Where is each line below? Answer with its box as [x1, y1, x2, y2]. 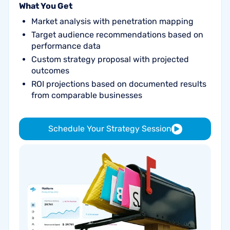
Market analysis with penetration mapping [31, 16, 194, 26]
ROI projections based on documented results [31, 79, 206, 89]
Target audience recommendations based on [31, 30, 203, 40]
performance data [31, 41, 101, 51]
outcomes [31, 66, 69, 75]
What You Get [19, 1, 72, 11]
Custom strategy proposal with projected [31, 54, 189, 64]
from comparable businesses [31, 90, 142, 100]
